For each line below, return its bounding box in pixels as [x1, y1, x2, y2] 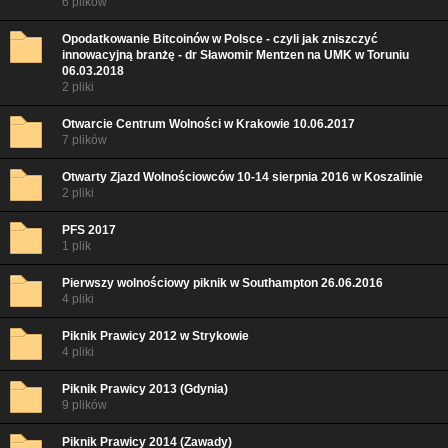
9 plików [62, 398, 107, 412]
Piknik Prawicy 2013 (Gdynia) [62, 382, 228, 396]
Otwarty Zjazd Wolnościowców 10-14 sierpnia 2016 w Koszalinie [62, 170, 423, 184]
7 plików [62, 133, 107, 147]
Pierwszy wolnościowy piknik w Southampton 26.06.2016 [62, 276, 383, 290]
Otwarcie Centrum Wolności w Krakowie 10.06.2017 [62, 117, 355, 131]
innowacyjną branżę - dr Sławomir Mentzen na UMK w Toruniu [62, 48, 409, 62]
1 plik [62, 239, 91, 253]
